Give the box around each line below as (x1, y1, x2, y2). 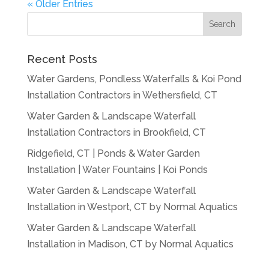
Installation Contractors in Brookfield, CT (26, 127, 206, 139)
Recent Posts (26, 53, 97, 66)
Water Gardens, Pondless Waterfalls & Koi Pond (26, 73, 241, 85)
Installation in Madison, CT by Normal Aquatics (26, 238, 234, 250)
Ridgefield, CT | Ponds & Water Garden (26, 148, 200, 160)
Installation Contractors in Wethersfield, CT (26, 89, 217, 101)
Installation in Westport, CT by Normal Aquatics (26, 201, 238, 213)
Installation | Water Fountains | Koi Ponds (26, 164, 208, 176)
